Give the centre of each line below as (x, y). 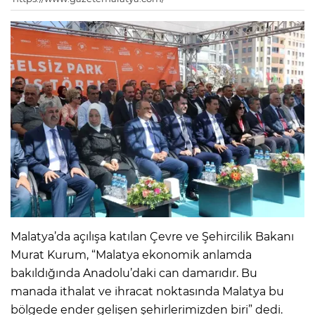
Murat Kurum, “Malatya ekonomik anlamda (131, 255)
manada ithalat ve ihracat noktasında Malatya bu (147, 291)
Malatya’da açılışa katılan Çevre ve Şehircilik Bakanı (152, 236)
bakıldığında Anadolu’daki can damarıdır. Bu (134, 273)
